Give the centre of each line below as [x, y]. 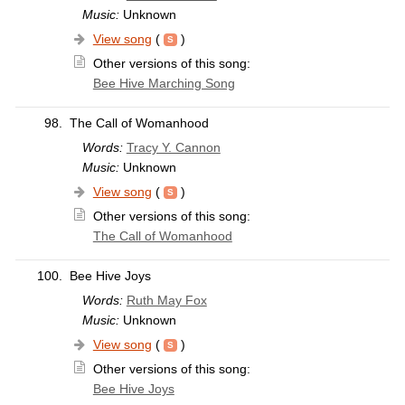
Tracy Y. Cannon [173, 148]
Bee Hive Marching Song [164, 84]
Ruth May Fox [166, 301]
